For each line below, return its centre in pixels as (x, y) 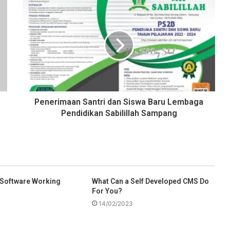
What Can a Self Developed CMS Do (150, 181)
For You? (107, 191)
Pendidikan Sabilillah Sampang (119, 113)
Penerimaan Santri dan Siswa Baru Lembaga (119, 102)
